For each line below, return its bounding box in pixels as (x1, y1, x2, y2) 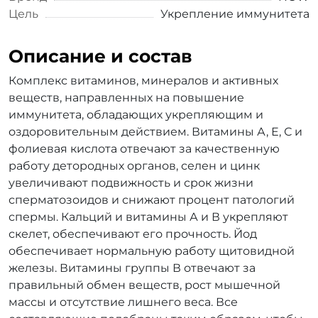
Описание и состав (9, 45, 192, 67)
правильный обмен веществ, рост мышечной (9, 278, 280, 292)
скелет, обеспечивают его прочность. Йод (9, 227, 257, 241)
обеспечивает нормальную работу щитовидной (9, 244, 295, 258)
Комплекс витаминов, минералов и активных (9, 74, 278, 87)
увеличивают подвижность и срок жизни (9, 176, 253, 190)
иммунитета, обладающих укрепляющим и (9, 108, 263, 121)
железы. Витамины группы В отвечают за (9, 261, 256, 275)
